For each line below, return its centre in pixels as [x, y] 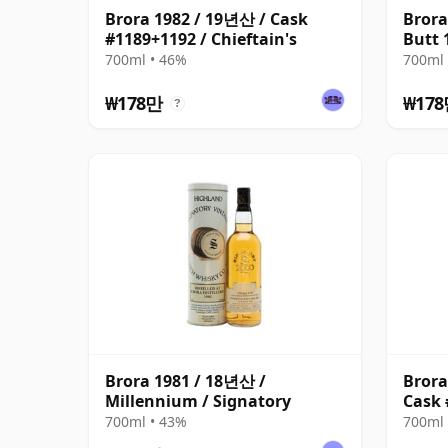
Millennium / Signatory [198, 400]
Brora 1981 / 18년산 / [185, 380]
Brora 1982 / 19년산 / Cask [206, 18]
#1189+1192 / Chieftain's [201, 38]
